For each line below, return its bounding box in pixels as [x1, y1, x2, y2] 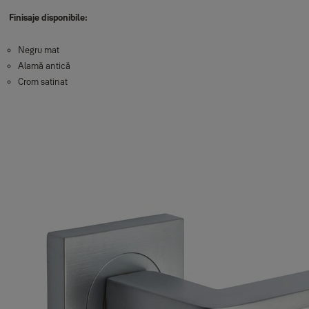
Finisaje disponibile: [8, 12, 88, 23]
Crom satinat [17, 76, 68, 87]
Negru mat [17, 44, 59, 55]
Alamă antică [17, 60, 70, 71]
